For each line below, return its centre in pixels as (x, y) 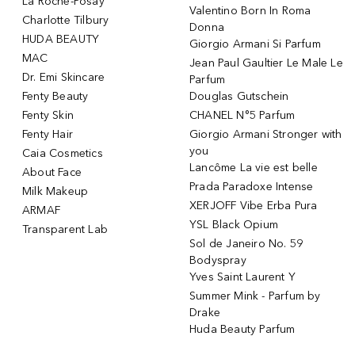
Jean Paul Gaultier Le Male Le (266, 63)
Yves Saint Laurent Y (242, 277)
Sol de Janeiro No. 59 (246, 243)
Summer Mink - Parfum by (255, 296)
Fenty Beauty (55, 96)
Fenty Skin (48, 115)
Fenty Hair (48, 134)
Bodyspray (218, 260)
